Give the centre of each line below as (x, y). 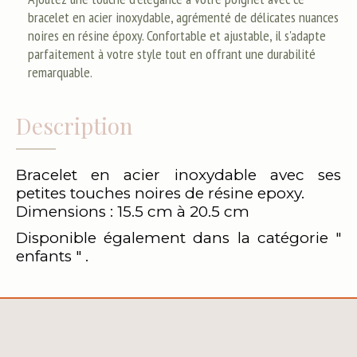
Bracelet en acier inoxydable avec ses (178, 175)
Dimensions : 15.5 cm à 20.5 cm (133, 212)
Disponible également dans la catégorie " (178, 238)
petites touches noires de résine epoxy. (160, 193)
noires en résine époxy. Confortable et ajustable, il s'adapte (177, 35)
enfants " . (52, 256)
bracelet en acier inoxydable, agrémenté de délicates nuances (183, 17)
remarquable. (60, 72)
